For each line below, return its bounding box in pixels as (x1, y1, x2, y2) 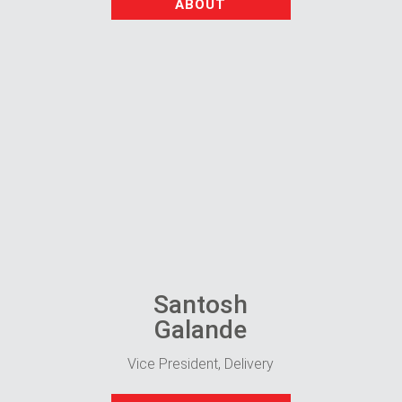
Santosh (153, 289, 249, 319)
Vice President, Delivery (127, 354, 275, 372)
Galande (154, 314, 248, 345)
